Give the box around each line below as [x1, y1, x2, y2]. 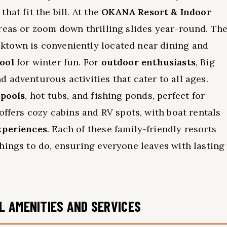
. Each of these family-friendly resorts [47, 123, 217, 135]
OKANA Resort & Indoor [101, 6, 211, 18]
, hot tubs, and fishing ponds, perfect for [25, 90, 205, 101]
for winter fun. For [14, 56, 101, 68]
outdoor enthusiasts [101, 56, 196, 68]
